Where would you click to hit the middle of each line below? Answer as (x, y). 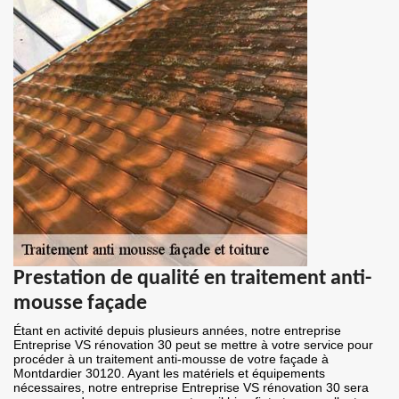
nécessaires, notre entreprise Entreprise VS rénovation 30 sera (191, 388)
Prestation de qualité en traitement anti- (192, 279)
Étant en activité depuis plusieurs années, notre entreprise (177, 331)
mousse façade (80, 304)
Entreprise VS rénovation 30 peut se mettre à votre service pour (193, 345)
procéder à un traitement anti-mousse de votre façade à (171, 359)
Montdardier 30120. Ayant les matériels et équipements (169, 374)
